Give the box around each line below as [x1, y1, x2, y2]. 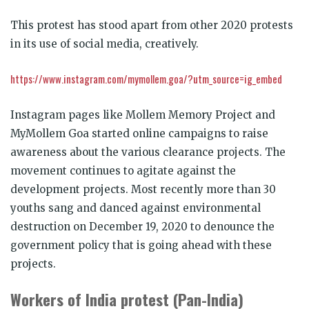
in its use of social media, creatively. [10, 37, 199, 50]
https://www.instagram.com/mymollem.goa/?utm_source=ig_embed [10, 70, 282, 86]
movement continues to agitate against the [10, 163, 236, 177]
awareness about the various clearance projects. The [10, 145, 286, 159]
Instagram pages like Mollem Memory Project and [10, 108, 275, 121]
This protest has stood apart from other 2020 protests [10, 18, 293, 32]
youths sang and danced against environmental [10, 201, 261, 215]
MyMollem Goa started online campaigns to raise [10, 126, 268, 140]
